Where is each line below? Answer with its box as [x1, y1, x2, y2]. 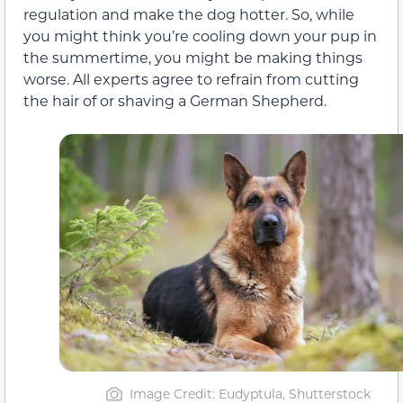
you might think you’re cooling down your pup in [23, 25, 377, 45]
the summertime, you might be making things [23, 47, 363, 67]
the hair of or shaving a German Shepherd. [23, 90, 327, 110]
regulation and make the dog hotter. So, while [23, 4, 354, 23]
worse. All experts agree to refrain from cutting [23, 68, 359, 88]
